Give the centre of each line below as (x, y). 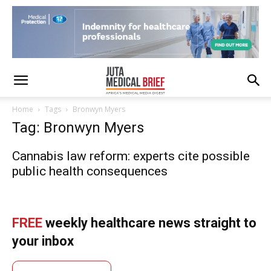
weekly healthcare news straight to (149, 223)
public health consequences (90, 171)
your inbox (43, 241)
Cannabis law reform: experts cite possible (131, 156)
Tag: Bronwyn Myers (78, 128)
